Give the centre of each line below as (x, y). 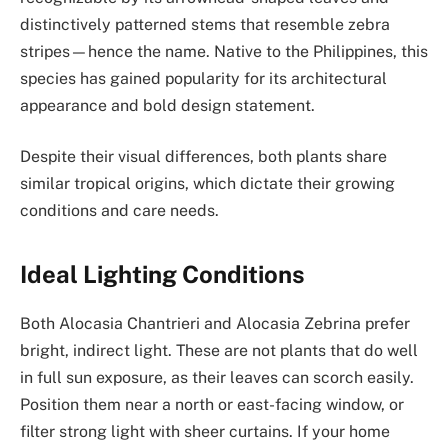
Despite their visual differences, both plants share (203, 157)
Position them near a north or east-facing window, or (212, 404)
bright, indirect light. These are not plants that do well (219, 350)
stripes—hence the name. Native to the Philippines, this (224, 51)
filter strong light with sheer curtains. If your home (205, 431)
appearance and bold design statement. (167, 105)
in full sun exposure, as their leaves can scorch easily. (217, 377)
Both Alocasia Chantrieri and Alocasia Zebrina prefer (215, 323)
